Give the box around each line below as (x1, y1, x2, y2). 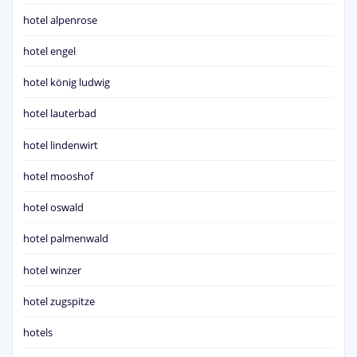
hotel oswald (23, 200, 84, 215)
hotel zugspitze (23, 293, 95, 308)
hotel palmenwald (23, 231, 108, 246)
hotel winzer (23, 262, 81, 277)
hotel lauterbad (23, 106, 96, 121)
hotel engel (23, 43, 76, 58)
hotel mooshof (23, 168, 93, 183)
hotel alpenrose (23, 12, 97, 27)
